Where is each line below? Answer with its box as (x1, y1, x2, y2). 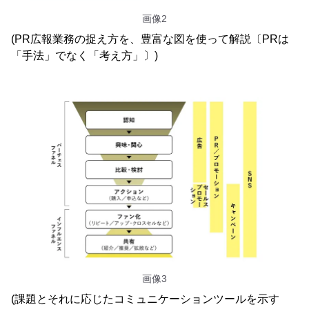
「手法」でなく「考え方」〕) (11, 49, 158, 61)
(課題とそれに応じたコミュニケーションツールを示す (11, 292, 279, 305)
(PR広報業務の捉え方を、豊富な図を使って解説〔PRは (11, 32, 289, 45)
